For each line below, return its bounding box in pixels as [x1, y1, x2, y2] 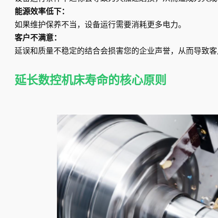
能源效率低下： [15, 7, 69, 17]
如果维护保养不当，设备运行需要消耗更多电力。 [15, 20, 186, 30]
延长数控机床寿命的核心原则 [15, 73, 166, 88]
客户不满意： [15, 33, 61, 43]
